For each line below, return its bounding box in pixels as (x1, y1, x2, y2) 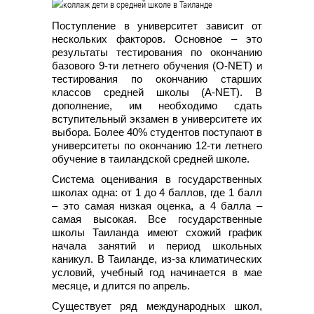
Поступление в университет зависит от (52, 19, 262, 32)
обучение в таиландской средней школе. (52, 152, 250, 165)
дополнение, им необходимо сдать (52, 99, 262, 111)
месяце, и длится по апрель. (52, 279, 190, 292)
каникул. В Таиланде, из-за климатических (52, 252, 262, 265)
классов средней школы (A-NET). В (52, 86, 262, 98)
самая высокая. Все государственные (52, 212, 262, 225)
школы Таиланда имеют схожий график (52, 226, 262, 238)
